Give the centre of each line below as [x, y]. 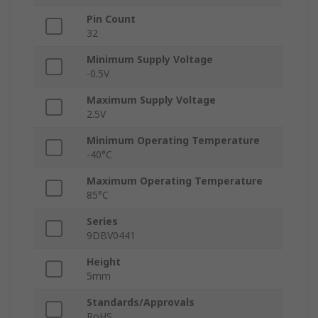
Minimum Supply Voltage [150, 60]
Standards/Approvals [141, 302]
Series [102, 221]
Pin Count [111, 19]
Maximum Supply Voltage [151, 100]
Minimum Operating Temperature [173, 141]
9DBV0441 [111, 236]
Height [104, 262]
